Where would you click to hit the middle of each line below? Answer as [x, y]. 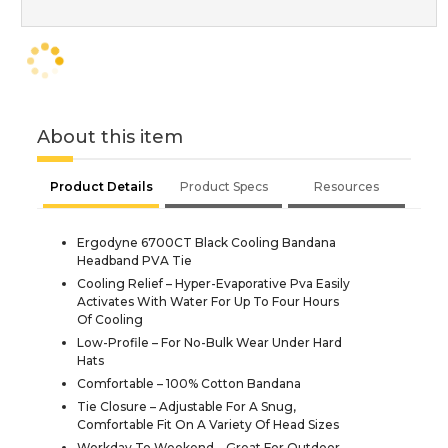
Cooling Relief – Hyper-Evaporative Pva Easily [213, 283]
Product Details [101, 186]
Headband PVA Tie [134, 260]
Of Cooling [110, 319]
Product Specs [223, 186]
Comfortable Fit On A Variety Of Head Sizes [208, 424]
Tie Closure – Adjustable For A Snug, [186, 406]
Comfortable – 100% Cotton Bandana [189, 383]
